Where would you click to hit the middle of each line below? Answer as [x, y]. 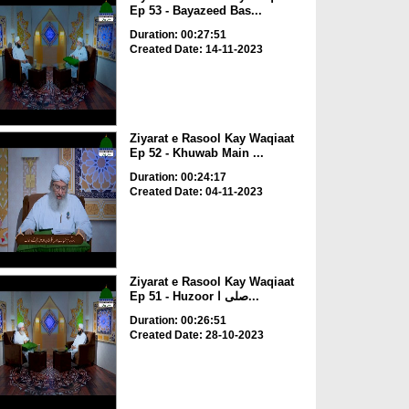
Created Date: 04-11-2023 [196, 192]
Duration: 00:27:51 [178, 34]
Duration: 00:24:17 [178, 178]
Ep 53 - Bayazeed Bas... [195, 10]
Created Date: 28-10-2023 [196, 335]
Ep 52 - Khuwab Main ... [196, 153]
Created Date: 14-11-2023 [196, 49]
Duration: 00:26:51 [178, 320]
